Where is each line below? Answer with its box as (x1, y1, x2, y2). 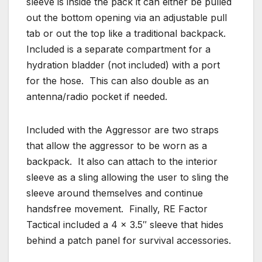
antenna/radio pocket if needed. (26, 90, 167, 102)
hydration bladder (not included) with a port (26, 58, 220, 71)
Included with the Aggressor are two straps (26, 123, 219, 136)
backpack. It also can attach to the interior (26, 155, 218, 167)
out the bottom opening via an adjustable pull (26, 11, 227, 23)
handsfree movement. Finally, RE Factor (26, 202, 208, 215)
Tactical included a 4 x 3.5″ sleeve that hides (26, 218, 223, 230)
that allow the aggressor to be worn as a (26, 139, 207, 151)
